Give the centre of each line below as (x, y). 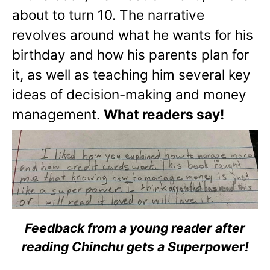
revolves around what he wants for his (133, 35)
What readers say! (164, 115)
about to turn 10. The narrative (108, 15)
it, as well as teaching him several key (131, 75)
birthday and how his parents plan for (130, 55)
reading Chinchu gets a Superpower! (135, 247)
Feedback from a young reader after (135, 228)
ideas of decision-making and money (129, 95)
